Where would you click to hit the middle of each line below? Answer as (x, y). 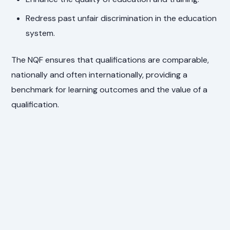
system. (41, 33)
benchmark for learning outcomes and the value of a (110, 89)
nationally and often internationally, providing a (100, 74)
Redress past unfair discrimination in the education (121, 18)
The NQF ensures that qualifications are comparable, (110, 60)
